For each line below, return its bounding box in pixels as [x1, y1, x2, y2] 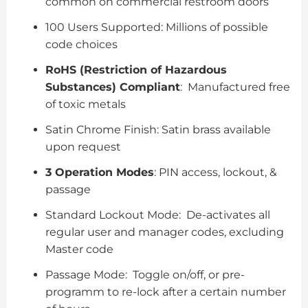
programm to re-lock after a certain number [45, 285, 286, 298]
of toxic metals [45, 97, 126, 111]
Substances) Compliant [45, 80, 180, 93]
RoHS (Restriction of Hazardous [45, 63, 227, 76]
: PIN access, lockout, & [154, 165, 277, 179]
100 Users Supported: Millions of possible [45, 20, 268, 34]
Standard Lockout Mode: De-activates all [45, 208, 270, 221]
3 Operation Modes [45, 165, 154, 179]
